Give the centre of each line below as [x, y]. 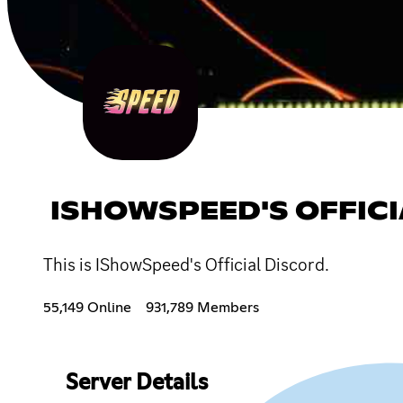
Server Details [136, 383]
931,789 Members [202, 307]
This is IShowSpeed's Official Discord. [186, 264]
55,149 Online [87, 307]
